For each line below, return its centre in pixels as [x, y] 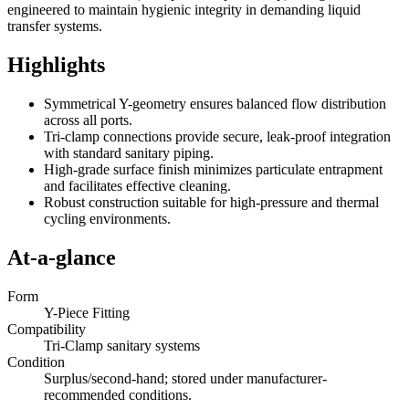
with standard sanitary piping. [129, 152]
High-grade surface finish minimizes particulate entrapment [213, 169]
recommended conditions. [118, 394]
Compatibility [47, 329]
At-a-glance [62, 257]
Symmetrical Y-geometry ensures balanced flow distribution [215, 103]
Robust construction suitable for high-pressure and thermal [211, 202]
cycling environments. [107, 218]
